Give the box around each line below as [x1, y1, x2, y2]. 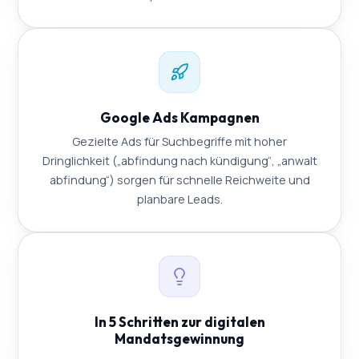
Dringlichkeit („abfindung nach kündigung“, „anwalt [42, 153, 317, 169]
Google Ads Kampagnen [99, 109, 260, 127]
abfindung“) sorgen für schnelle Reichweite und [49, 172, 310, 188]
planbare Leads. [136, 192, 223, 208]
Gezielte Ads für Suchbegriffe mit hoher [72, 134, 287, 150]
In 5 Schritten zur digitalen [94, 313, 265, 331]
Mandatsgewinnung [115, 330, 244, 348]
